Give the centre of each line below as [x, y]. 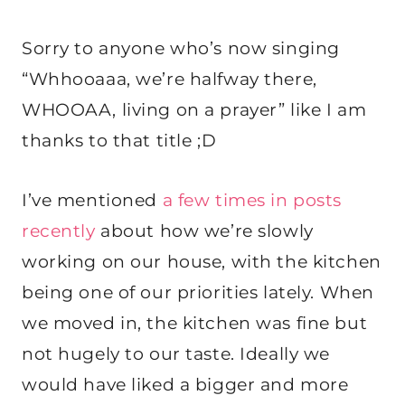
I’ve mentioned [92, 200]
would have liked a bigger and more [185, 384]
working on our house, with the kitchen [202, 261]
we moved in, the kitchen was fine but [195, 323]
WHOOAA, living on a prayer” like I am [194, 109]
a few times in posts [252, 200]
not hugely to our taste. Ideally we [176, 353]
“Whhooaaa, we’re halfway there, [170, 79]
